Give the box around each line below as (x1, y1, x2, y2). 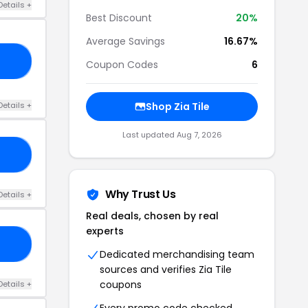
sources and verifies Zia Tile (100, 263, 232, 276)
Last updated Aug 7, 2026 (122, 129, 222, 140)
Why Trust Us (105, 186, 176, 202)
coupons (100, 278, 142, 291)
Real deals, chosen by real (86, 209, 219, 223)
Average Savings (86, 34, 165, 48)
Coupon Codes (86, 58, 158, 71)
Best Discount (86, 11, 152, 25)
